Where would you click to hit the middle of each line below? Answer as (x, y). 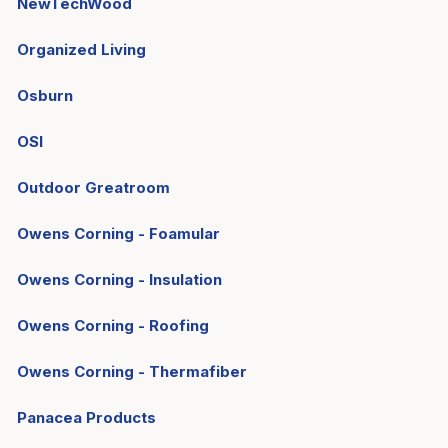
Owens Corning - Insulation (119, 279)
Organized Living (81, 49)
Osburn (45, 95)
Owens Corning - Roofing (113, 325)
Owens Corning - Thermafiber (132, 371)
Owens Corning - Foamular (118, 233)
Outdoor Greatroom (93, 187)
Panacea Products (86, 417)
